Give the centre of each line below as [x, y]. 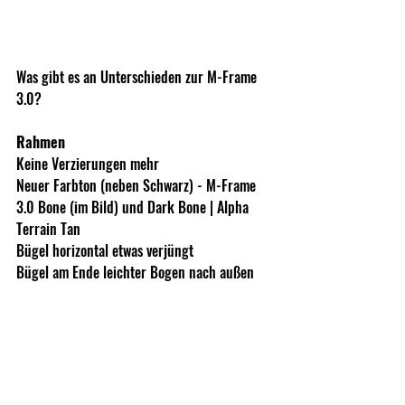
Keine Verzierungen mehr [88, 163]
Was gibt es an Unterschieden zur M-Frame [138, 76]
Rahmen [41, 141]
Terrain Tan [48, 228]
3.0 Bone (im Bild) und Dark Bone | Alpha [134, 207]
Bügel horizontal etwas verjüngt [105, 250]
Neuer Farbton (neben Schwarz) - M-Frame [138, 185]
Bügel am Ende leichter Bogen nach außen [135, 272]
